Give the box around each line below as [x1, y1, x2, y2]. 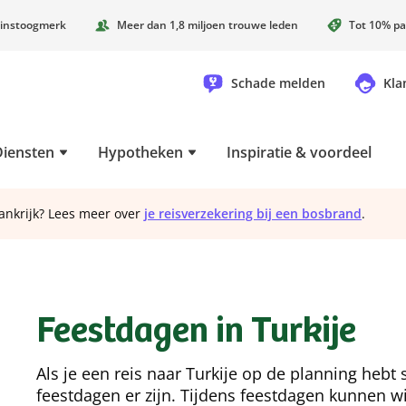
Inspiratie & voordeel [227, 142, 372, 162]
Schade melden [231, 74, 325, 92]
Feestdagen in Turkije [36, 315, 356, 352]
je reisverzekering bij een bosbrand [144, 205, 362, 222]
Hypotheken [98, 142, 183, 162]
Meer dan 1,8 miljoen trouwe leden [117, 17, 298, 33]
